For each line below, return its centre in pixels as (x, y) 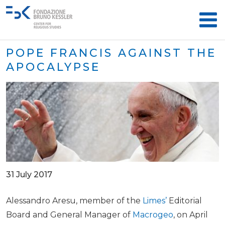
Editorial (184, 201)
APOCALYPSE (53, 67)
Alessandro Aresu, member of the (74, 201)
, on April (191, 215)
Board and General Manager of (69, 215)
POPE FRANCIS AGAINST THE (111, 53)
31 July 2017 (29, 175)
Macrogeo (153, 215)
